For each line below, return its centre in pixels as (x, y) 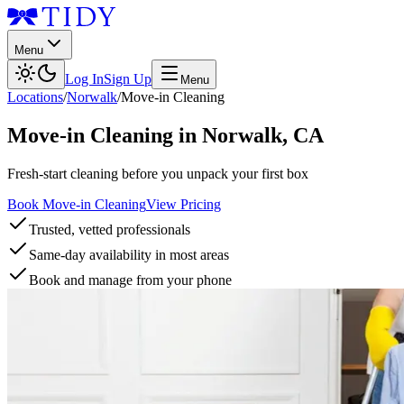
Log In (84, 79)
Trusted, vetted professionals (110, 229)
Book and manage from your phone (130, 280)
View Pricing (184, 204)
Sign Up (128, 79)
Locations (35, 97)
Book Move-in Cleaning (77, 204)
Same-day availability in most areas (129, 254)
